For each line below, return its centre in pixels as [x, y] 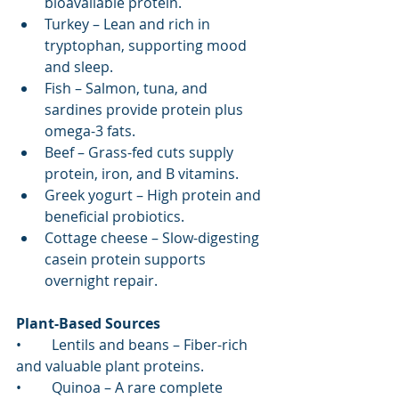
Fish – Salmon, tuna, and [128, 89]
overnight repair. [101, 281]
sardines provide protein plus [146, 110]
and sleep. [79, 67]
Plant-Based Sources [88, 324]
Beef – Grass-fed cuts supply [141, 153]
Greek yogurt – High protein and [155, 195]
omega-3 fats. [90, 131]
